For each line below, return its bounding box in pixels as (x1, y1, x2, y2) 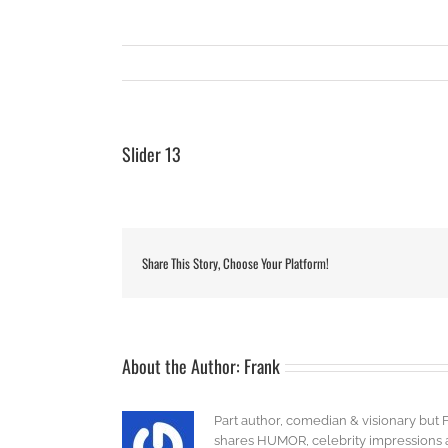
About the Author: (122, 353, 244, 379)
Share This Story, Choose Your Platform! (142, 253, 329, 273)
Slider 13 (122, 141, 181, 167)
